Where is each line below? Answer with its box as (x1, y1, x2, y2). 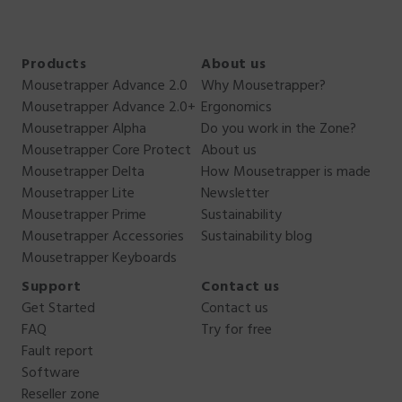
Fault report (22, 340, 93, 364)
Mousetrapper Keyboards (22, 247, 177, 271)
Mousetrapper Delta (22, 161, 144, 185)
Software (22, 362, 80, 386)
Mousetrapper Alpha (22, 118, 146, 142)
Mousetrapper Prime (22, 204, 146, 228)
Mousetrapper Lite (22, 182, 135, 206)
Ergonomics (201, 96, 272, 120)
